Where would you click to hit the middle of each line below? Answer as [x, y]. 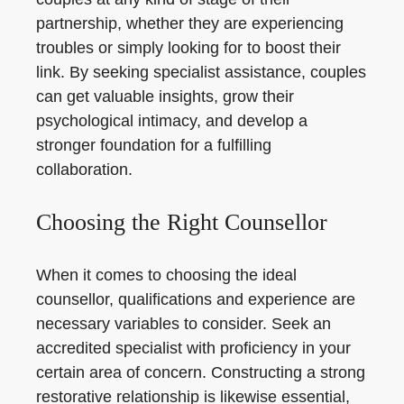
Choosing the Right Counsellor [182, 222]
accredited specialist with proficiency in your [193, 348]
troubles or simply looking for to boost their [188, 48]
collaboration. [84, 170]
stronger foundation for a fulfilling [154, 145]
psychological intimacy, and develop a [172, 121]
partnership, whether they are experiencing [190, 23]
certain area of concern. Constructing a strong [201, 372]
